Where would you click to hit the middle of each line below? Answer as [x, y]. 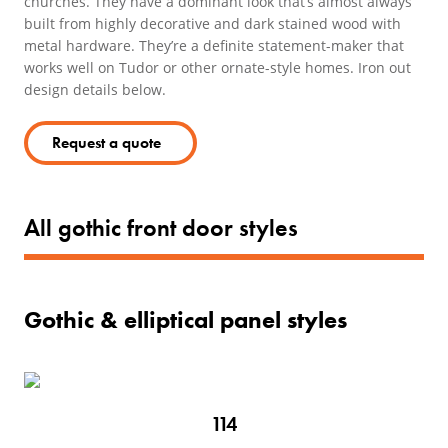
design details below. [95, 89]
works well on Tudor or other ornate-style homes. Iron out [217, 67]
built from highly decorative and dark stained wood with [212, 23]
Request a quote [106, 142]
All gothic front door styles [161, 227]
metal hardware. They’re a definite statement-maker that [214, 45]
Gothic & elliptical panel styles [185, 319]
